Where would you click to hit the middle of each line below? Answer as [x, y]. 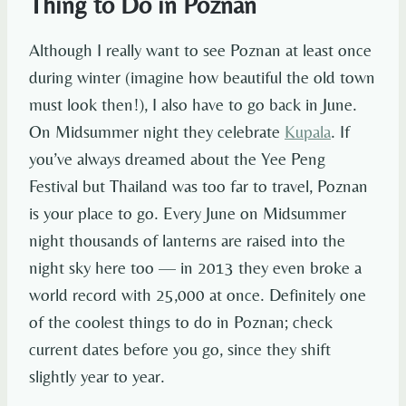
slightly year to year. [97, 377]
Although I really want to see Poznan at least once [200, 50]
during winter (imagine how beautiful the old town [202, 77]
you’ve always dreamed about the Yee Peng [177, 159]
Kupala [308, 132]
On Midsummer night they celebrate [157, 132]
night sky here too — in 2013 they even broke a [195, 268]
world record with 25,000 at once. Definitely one [198, 295]
